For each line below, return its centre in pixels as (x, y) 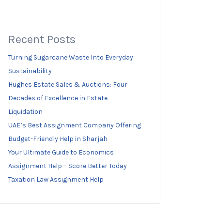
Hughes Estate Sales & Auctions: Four (68, 85)
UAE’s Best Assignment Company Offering (75, 125)
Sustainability (30, 71)
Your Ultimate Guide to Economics (61, 152)
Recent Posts (42, 39)
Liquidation (25, 112)
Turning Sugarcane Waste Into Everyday (71, 57)
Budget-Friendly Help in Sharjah (58, 139)
